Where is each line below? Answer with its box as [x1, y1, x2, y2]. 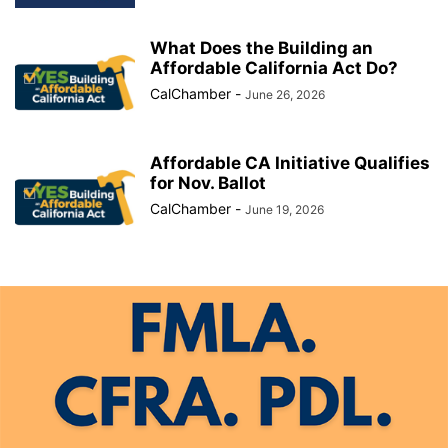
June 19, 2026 [245, 201, 324, 217]
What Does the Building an [150, 37, 373, 58]
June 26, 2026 [245, 86, 325, 102]
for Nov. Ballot [150, 172, 266, 193]
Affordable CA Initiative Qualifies [150, 152, 430, 173]
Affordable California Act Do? [150, 57, 398, 78]
